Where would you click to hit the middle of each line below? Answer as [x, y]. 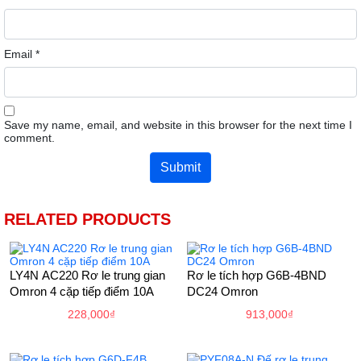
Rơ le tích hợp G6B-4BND [257, 276]
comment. [29, 138]
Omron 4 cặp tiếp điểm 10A [81, 292]
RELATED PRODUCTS [87, 220]
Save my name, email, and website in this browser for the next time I [178, 125]
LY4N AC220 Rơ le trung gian [87, 276]
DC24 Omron [222, 292]
